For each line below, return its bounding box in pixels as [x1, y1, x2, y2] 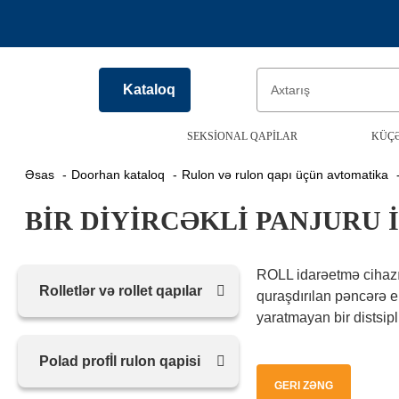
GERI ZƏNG [273, 379, 333, 392]
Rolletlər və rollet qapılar [39, 283, 202, 298]
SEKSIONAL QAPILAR [186, 130, 297, 142]
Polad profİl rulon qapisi [39, 354, 200, 369]
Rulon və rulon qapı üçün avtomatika [191, 167, 388, 182]
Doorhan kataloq [80, 167, 165, 182]
